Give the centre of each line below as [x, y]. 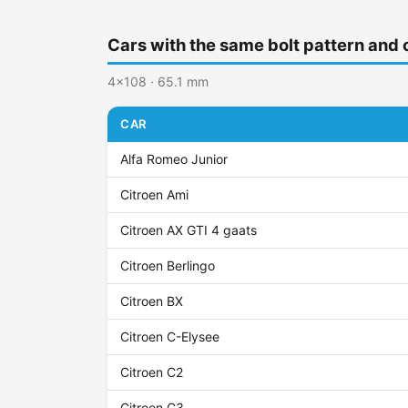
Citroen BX [152, 301]
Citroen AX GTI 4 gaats [189, 230]
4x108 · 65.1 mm [158, 82]
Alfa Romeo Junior [174, 159]
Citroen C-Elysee [170, 337]
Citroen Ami [155, 195]
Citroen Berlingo [168, 266]
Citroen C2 [152, 372]
